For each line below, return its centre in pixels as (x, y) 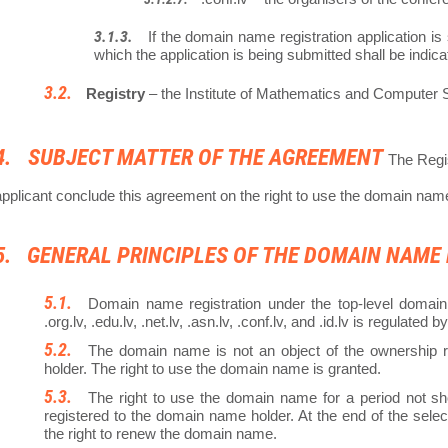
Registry (115, 94)
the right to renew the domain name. (160, 434)
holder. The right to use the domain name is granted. (212, 369)
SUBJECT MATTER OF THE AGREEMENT (205, 158)
